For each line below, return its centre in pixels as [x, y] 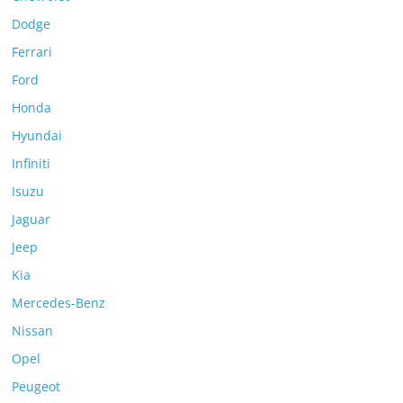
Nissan [33, 330]
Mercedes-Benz [59, 302]
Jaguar [31, 219]
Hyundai [37, 135]
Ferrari [32, 51]
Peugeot [36, 386]
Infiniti [31, 163]
